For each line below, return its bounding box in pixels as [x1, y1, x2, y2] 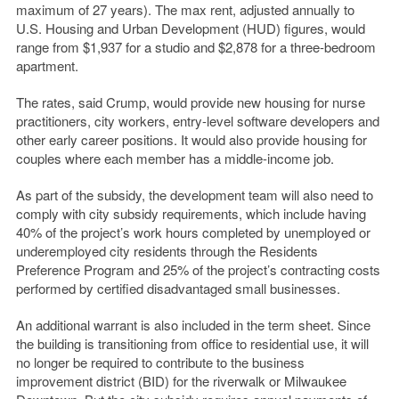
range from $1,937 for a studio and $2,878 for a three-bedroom [15, 37, 376, 57]
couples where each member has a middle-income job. [15, 149, 334, 168]
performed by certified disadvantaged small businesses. [15, 279, 340, 298]
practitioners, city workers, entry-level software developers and [15, 111, 379, 131]
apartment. [15, 56, 78, 76]
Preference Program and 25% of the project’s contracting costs [15, 260, 380, 280]
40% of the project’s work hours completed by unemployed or [15, 223, 370, 242]
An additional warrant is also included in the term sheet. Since [15, 315, 370, 335]
